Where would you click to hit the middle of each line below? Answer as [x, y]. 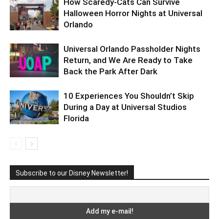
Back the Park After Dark [110, 72]
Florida [76, 119]
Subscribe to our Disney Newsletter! [72, 173]
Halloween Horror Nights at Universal [133, 13]
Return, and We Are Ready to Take [128, 60]
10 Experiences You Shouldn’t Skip [129, 96]
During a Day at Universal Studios [125, 107]
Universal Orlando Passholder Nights [132, 49]
